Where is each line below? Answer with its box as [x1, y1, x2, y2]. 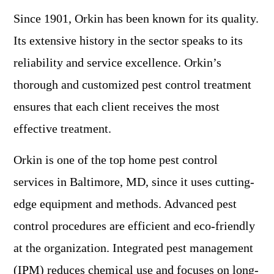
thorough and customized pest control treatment [13, 78, 251, 92]
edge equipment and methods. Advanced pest [13, 197, 237, 211]
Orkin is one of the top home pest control [13, 153, 218, 167]
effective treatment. [13, 122, 111, 136]
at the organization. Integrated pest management [13, 241, 253, 255]
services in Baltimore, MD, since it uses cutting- [13, 175, 254, 189]
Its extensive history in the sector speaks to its [13, 34, 243, 48]
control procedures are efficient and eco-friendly [13, 219, 255, 233]
